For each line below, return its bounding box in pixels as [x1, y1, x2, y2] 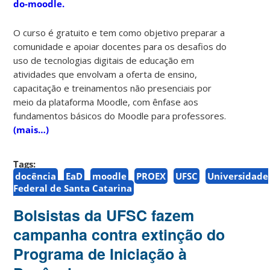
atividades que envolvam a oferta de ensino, [13, 67, 198, 80]
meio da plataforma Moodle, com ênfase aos [13, 95, 199, 108]
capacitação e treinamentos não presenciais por [13, 81, 212, 94]
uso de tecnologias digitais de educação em [13, 54, 195, 66]
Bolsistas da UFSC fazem [13, 204, 195, 226]
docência [15, 169, 57, 182]
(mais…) [13, 123, 49, 136]
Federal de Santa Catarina [13, 181, 133, 194]
